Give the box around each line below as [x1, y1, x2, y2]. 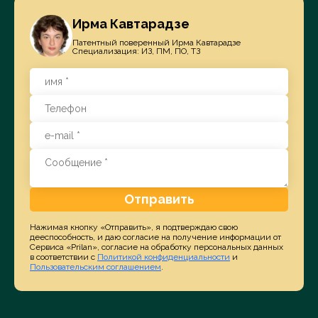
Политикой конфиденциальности [97, 251, 230, 262]
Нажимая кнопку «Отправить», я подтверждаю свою [30, 221, 238, 232]
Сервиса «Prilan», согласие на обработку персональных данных [30, 241, 283, 252]
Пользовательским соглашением [30, 261, 161, 272]
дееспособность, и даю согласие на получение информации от [30, 231, 281, 242]
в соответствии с [30, 251, 97, 262]
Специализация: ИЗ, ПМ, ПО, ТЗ [72, 46, 200, 57]
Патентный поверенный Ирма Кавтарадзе [72, 38, 241, 48]
